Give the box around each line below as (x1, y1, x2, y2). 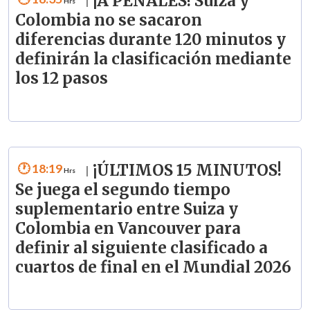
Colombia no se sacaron (15, 10, 202, 30)
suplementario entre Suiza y (15, 199, 238, 219)
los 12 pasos (15, 68, 108, 88)
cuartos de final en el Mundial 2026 (15, 257, 291, 277)
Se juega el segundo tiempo (15, 179, 230, 199)
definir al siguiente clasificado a (15, 237, 268, 257)
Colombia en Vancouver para (15, 218, 241, 238)
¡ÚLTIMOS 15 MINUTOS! (92, 160, 282, 180)
